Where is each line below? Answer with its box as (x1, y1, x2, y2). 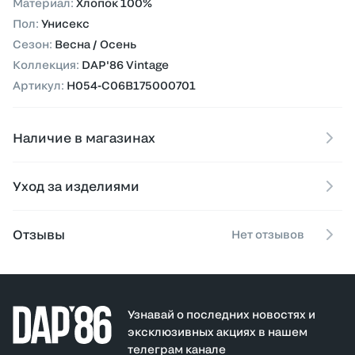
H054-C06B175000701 (67, 78, 196, 92)
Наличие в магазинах (13, 130, 155, 145)
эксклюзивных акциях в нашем (128, 325, 307, 338)
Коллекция (13, 58, 76, 71)
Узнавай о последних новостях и (128, 307, 315, 321)
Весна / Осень (55, 37, 136, 51)
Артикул (13, 78, 61, 92)
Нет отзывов (231, 227, 304, 241)
